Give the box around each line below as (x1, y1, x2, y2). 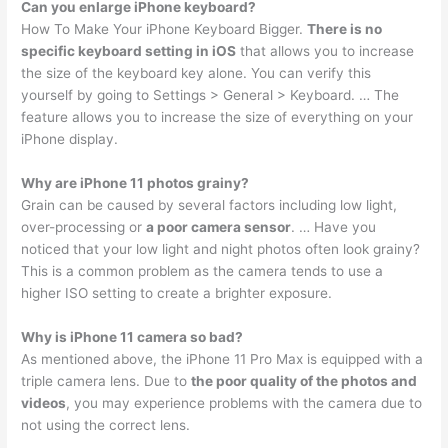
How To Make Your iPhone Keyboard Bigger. (21, 21, 308, 38)
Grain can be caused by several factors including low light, (21, 197, 398, 214)
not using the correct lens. (21, 417, 191, 434)
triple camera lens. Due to (21, 373, 192, 390)
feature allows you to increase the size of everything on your (21, 109, 414, 126)
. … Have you (291, 219, 377, 236)
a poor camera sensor (146, 219, 292, 236)
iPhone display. (21, 131, 119, 148)
